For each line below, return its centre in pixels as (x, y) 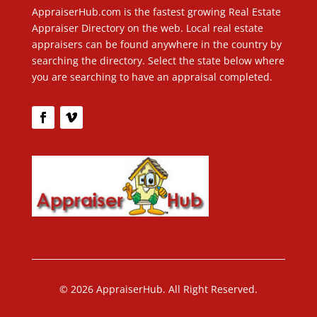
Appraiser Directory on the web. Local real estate (147, 28)
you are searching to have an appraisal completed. (152, 77)
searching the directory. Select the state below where (158, 61)
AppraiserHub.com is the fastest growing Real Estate (156, 12)
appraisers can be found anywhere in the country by (156, 45)
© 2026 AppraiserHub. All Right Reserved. (158, 289)
